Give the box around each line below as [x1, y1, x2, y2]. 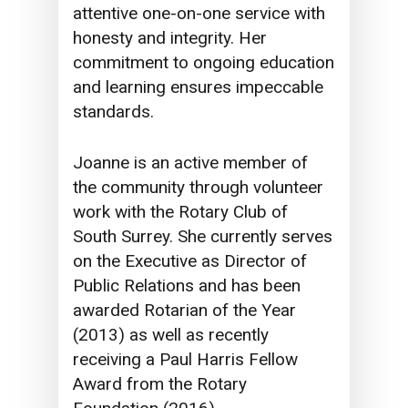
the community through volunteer [73, 176, 324, 198]
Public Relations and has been [73, 274, 301, 296]
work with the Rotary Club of [73, 200, 289, 222]
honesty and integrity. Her [73, 27, 268, 49]
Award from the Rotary [73, 372, 248, 394]
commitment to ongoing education [73, 52, 335, 74]
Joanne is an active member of [73, 151, 309, 173]
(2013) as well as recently [73, 323, 270, 345]
